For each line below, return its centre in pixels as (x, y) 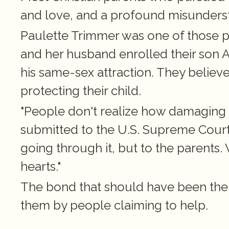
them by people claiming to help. (114, 205)
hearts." (41, 166)
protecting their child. (81, 91)
